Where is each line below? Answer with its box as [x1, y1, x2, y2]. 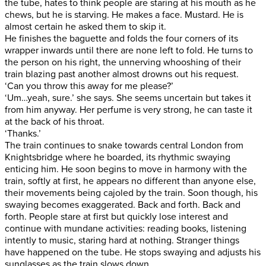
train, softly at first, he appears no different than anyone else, [5, 175, 256, 187]
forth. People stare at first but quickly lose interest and [5, 210, 228, 223]
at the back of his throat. [5, 115, 104, 128]
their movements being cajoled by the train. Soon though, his [5, 186, 258, 199]
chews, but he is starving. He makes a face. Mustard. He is [5, 8, 243, 21]
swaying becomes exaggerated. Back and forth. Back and [5, 198, 240, 211]
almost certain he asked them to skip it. [5, 20, 166, 33]
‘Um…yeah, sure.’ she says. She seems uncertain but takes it [5, 91, 251, 104]
